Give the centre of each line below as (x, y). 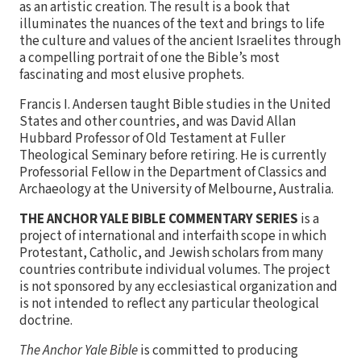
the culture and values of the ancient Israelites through (180, 41)
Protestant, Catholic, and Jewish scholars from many (171, 253)
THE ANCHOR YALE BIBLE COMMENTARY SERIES (159, 220)
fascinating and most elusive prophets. (132, 75)
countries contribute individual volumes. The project (175, 270)
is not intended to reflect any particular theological (169, 304)
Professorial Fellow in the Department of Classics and (173, 173)
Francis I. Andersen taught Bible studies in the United (175, 105)
